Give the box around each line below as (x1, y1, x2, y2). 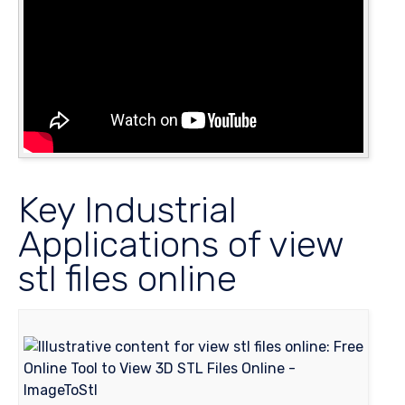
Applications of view (18, 222, 344, 267)
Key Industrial (18, 188, 237, 232)
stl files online (18, 257, 237, 301)
